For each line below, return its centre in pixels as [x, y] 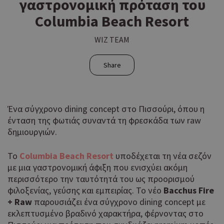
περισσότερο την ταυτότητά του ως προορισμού [101, 179]
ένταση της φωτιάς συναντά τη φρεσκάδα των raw [104, 120]
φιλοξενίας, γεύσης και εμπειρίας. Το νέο [85, 190]
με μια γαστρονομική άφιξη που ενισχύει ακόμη [97, 167]
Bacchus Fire [189, 190]
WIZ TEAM [112, 40]
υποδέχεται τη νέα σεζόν [162, 156]
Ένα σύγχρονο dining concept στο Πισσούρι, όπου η [106, 109]
